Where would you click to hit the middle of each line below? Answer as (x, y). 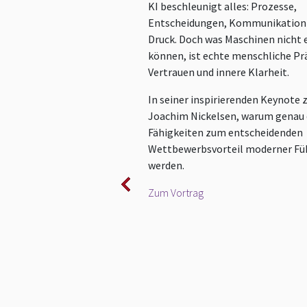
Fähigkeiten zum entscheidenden (225, 133)
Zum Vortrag (176, 193)
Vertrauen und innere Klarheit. (219, 72)
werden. (166, 165)
